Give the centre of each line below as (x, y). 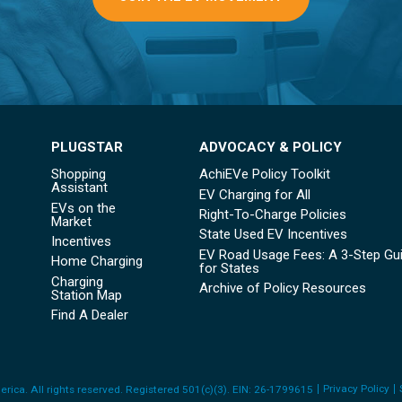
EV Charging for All (254, 194)
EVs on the (83, 208)
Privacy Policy (356, 389)
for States (229, 268)
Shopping (78, 175)
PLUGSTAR (87, 148)
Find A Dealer (89, 315)
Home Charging (96, 262)
